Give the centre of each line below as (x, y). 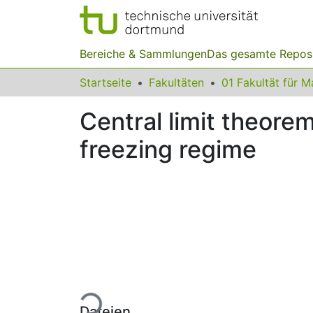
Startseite (105, 82)
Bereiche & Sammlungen (143, 54)
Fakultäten (176, 82)
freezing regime (168, 149)
